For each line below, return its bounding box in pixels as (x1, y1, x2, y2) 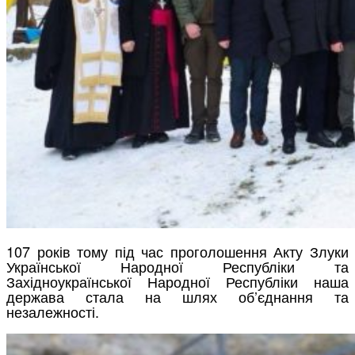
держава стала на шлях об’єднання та (6, 285, 349, 307)
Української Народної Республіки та (6, 255, 349, 277)
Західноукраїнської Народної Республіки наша (6, 270, 349, 292)
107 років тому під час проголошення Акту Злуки (6, 240, 349, 261)
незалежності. (6, 300, 99, 322)
